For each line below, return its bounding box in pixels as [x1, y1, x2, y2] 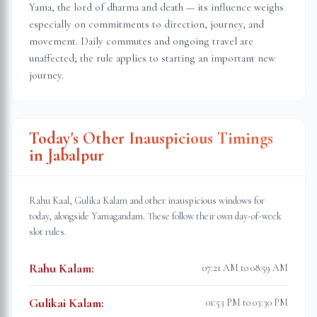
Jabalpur [47, 145, 104, 166]
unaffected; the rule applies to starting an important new [29, 52, 275, 64]
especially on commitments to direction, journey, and [29, 18, 264, 30]
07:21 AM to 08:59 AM [202, 262, 288, 274]
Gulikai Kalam [29, 295, 101, 311]
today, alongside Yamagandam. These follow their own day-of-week [29, 210, 282, 222]
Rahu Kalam [29, 260, 91, 276]
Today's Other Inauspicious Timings [29, 128, 273, 149]
